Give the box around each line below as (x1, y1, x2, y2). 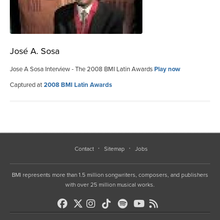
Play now (154, 65, 180, 73)
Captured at (10, 81, 44, 89)
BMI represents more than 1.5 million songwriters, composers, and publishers (12, 171, 208, 178)
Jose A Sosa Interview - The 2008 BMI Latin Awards (10, 65, 154, 73)
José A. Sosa (10, 45, 59, 56)
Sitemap (104, 145, 125, 152)
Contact (75, 145, 94, 152)
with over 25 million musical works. (65, 181, 155, 188)
